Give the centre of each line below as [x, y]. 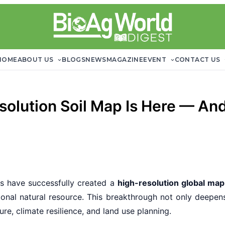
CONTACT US [198, 60]
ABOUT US [36, 60]
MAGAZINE [125, 60]
